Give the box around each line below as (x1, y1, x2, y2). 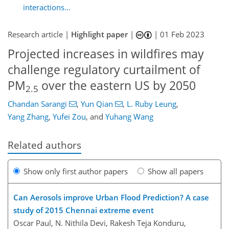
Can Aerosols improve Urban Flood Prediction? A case (13, 192, 209, 202)
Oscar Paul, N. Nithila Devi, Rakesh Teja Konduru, (13, 217, 186, 228)
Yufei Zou (53, 111, 86, 122)
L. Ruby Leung (126, 98, 176, 109)
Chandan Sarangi (8, 98, 67, 109)
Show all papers (148, 166, 203, 176)
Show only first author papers (24, 166, 128, 176)
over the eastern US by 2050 (38, 78, 196, 94)
